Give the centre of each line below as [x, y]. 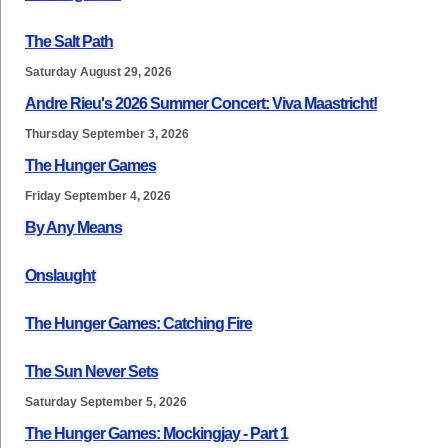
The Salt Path [69, 41]
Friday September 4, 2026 [98, 196]
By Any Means [73, 227]
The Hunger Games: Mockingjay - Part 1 [156, 433]
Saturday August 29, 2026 [98, 72]
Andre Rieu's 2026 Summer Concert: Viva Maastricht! [201, 103]
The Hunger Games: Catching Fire [138, 323]
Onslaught [60, 275]
